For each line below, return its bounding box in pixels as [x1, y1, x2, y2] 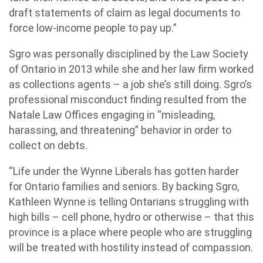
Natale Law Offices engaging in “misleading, [9, 109, 215, 121]
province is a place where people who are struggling [9, 226, 252, 238]
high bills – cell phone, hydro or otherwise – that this [9, 211, 254, 223]
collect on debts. [9, 139, 87, 151]
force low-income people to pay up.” [9, 22, 177, 34]
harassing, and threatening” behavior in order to [9, 124, 231, 136]
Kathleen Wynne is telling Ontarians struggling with [9, 195, 249, 208]
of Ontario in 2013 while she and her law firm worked [9, 63, 254, 75]
